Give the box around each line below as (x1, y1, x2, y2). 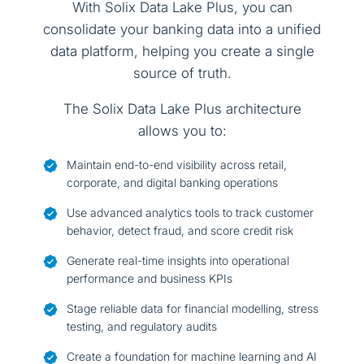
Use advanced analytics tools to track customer (67, 206, 314, 220)
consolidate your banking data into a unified (43, 21, 321, 38)
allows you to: (137, 123, 227, 140)
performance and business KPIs (67, 271, 233, 286)
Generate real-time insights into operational (67, 253, 290, 268)
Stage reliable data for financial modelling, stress (67, 301, 319, 316)
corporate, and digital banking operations (67, 175, 279, 190)
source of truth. (132, 65, 232, 82)
